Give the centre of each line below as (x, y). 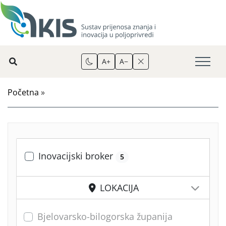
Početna (23, 92)
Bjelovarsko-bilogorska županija (105, 217)
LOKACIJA (118, 188)
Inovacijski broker (77, 156)
